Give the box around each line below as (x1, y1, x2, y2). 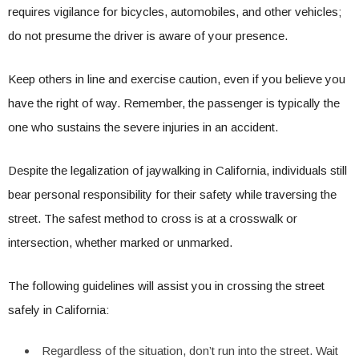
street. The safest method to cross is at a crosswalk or (8, 212, 297, 225)
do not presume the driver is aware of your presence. (8, 29, 291, 42)
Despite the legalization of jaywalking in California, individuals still (8, 163, 347, 177)
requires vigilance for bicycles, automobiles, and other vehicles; (8, 5, 341, 18)
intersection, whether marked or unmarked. (8, 236, 236, 249)
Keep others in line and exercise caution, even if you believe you (8, 72, 345, 86)
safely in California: (8, 303, 109, 317)
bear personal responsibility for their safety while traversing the (8, 188, 337, 201)
